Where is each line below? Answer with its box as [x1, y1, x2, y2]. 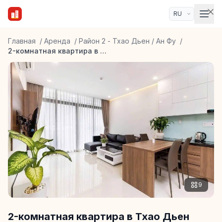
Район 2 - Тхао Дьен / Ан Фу [79, 37, 176, 45]
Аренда [44, 37, 70, 45]
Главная [8, 37, 36, 45]
